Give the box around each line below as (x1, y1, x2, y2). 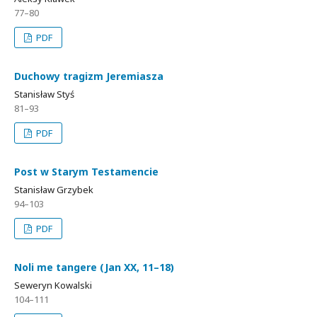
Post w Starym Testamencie (14, 165, 158, 178)
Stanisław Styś (14, 88, 74, 100)
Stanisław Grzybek (14, 183, 93, 196)
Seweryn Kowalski (14, 279, 92, 292)
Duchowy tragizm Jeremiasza (14, 69, 163, 83)
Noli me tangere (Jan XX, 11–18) (14, 260, 174, 274)
